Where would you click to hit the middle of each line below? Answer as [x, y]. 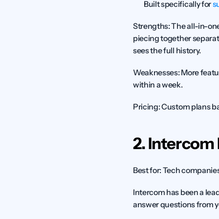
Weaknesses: [156, 72]
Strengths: [152, 26]
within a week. [158, 85]
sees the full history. [167, 50]
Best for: [147, 170]
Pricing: [147, 107]
